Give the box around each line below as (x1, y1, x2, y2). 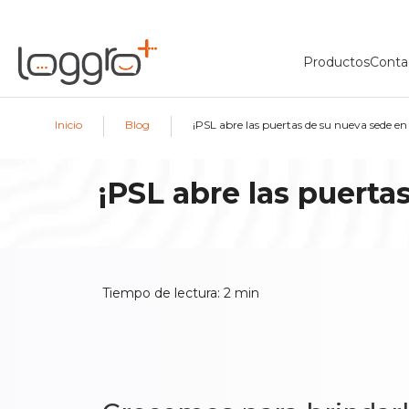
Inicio (55, 117, 82, 131)
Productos (303, 54, 370, 70)
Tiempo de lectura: (102, 285, 225, 301)
